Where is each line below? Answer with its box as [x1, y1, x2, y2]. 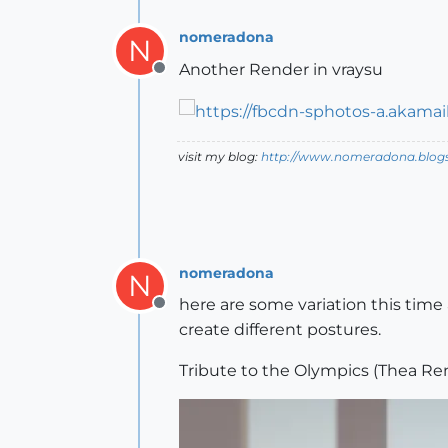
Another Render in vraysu [179, 59, 383, 79]
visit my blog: [178, 149, 261, 165]
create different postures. [179, 320, 381, 340]
